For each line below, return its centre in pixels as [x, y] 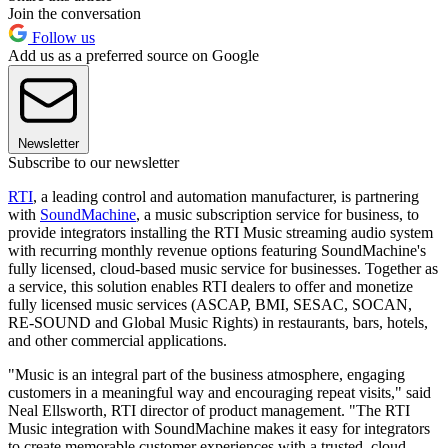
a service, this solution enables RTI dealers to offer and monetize [210, 286]
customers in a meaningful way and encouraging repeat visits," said [219, 392]
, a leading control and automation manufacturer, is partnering [226, 196]
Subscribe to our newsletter [93, 162]
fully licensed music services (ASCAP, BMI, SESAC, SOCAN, [210, 304]
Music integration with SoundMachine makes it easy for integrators [219, 428]
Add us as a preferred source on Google [133, 55]
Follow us [61, 37]
